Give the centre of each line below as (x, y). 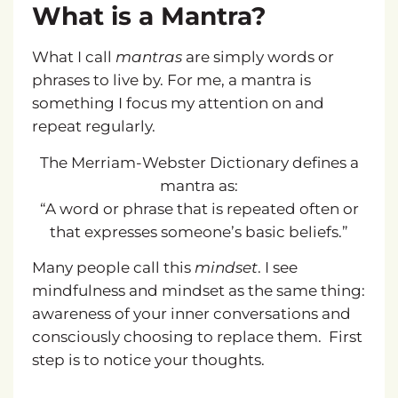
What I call (73, 57)
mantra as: (199, 185)
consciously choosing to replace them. (176, 337)
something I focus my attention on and (178, 103)
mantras (148, 57)
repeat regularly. (93, 127)
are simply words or (258, 57)
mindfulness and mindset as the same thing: (198, 291)
